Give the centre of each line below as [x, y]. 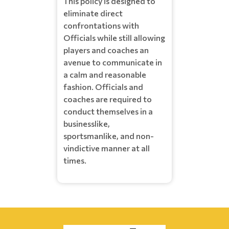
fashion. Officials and [103, 86]
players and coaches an [106, 50]
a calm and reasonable [105, 74]
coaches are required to [108, 99]
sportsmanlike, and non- [109, 135]
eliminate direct [93, 13]
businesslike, [87, 123]
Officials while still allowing [114, 37]
